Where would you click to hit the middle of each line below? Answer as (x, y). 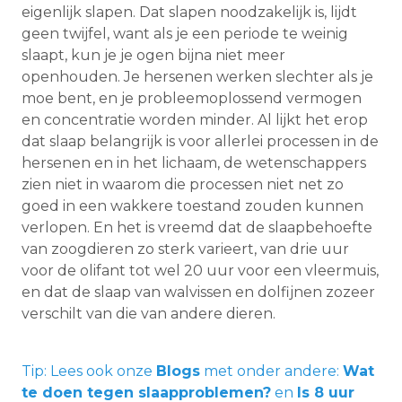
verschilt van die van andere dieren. (149, 314)
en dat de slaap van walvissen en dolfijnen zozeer (198, 293)
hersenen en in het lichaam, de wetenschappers (194, 163)
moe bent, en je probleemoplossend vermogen (192, 99)
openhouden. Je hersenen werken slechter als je (197, 77)
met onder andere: (273, 371)
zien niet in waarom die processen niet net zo (183, 185)
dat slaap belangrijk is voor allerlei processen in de (200, 142)
